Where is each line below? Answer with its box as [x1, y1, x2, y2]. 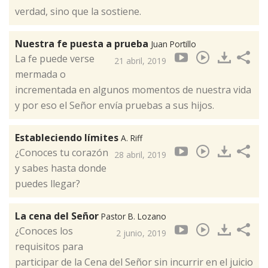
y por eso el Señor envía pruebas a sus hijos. [15, 99, 214, 112]
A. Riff [121, 132, 142, 144]
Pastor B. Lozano [101, 211, 166, 223]
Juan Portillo [151, 38, 196, 50]
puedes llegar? [15, 177, 80, 191]
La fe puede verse [15, 52, 95, 66]
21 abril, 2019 [114, 55, 166, 67]
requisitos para [15, 240, 83, 254]
